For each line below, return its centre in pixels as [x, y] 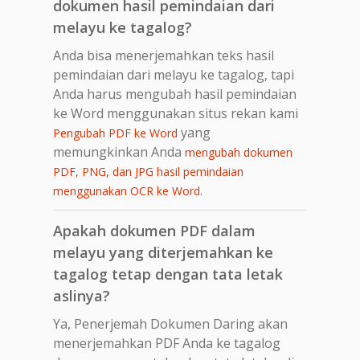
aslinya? [82, 295]
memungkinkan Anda [119, 151]
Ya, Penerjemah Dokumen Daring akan [170, 323]
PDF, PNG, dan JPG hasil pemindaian [148, 171]
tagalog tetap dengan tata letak [168, 274]
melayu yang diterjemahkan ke [163, 252]
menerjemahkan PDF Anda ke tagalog [167, 343]
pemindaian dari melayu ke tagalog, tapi [174, 74]
